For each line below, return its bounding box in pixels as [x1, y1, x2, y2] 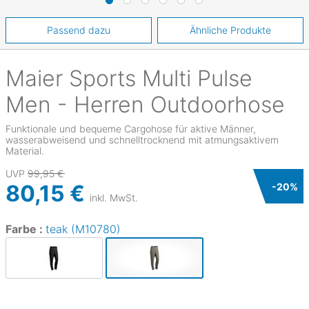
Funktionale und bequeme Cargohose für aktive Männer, [6, 123, 256, 134]
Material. [6, 145, 44, 157]
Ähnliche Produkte [189, 24, 271, 36]
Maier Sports [6, 65, 136, 92]
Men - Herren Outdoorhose [6, 91, 285, 118]
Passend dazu [46, 24, 110, 36]
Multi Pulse [136, 65, 252, 92]
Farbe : [6, 222, 46, 236]
